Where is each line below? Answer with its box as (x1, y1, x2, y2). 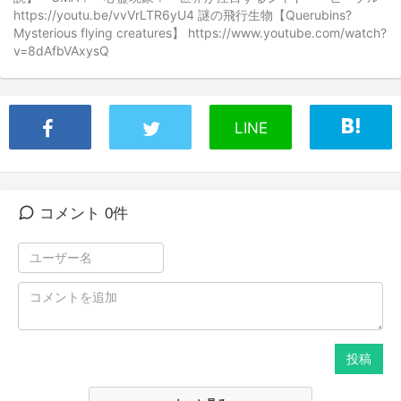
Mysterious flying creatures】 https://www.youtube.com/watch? (13, 25, 387, 40)
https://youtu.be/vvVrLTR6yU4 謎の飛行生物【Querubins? (13, 7, 352, 22)
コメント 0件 (35, 204, 128, 222)
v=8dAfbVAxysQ (13, 43, 109, 58)
